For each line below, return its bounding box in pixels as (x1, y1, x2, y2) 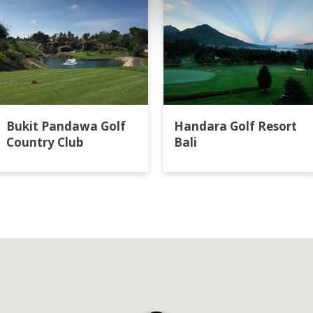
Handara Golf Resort (174, 118, 297, 134)
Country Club (6, 134, 83, 150)
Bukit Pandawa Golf (6, 118, 126, 134)
